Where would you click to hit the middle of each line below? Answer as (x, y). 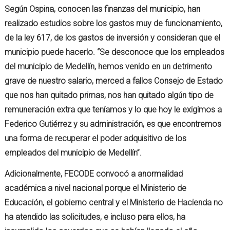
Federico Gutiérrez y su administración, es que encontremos (113, 124)
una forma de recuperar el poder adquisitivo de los (96, 139)
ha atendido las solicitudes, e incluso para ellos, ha (95, 217)
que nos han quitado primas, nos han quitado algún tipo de (109, 95)
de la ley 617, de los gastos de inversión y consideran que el (113, 38)
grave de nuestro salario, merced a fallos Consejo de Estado (114, 81)
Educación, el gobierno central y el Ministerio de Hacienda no (114, 203)
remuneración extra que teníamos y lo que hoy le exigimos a (113, 110)
